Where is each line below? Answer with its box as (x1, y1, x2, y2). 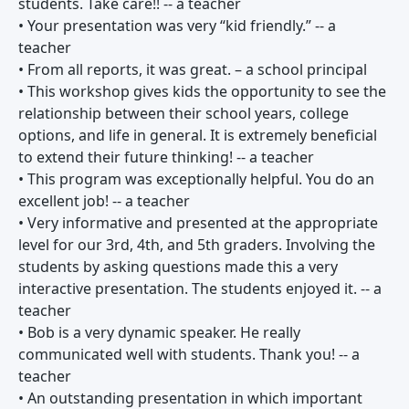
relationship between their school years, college (18, 103, 349, 123)
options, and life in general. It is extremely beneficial (18, 125, 377, 145)
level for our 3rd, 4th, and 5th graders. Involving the (18, 235, 375, 255)
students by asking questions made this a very (18, 257, 338, 277)
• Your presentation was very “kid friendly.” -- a (18, 16, 336, 36)
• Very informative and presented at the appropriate (18, 213, 378, 233)
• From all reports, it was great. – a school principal (18, 59, 367, 79)
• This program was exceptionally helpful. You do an (18, 169, 374, 189)
